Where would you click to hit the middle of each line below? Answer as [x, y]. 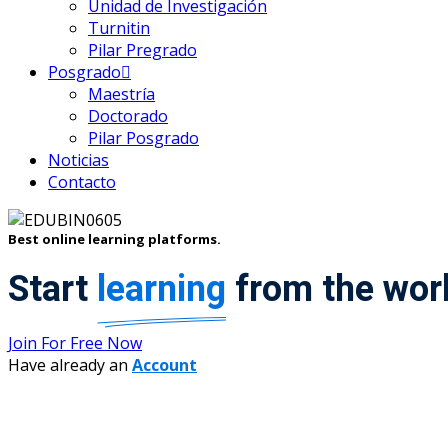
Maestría [121, 94]
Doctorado [128, 116]
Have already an [70, 365]
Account [164, 365]
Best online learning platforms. [114, 239]
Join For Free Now [75, 343]
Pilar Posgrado [143, 138]
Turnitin [119, 28]
